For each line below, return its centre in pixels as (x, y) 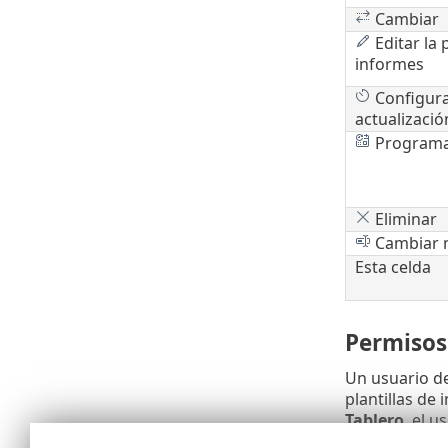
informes (389, 64)
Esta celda (392, 267)
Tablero (374, 420)
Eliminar (403, 219)
